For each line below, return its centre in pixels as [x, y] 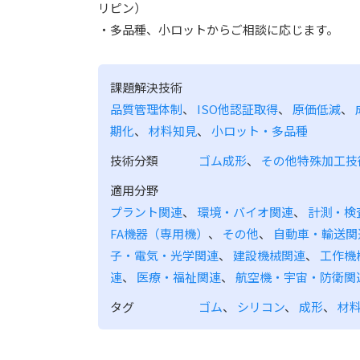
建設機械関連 [269, 255]
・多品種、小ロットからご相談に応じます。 [218, 29]
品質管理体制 [146, 109]
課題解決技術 [146, 87]
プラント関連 [146, 212]
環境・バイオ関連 [245, 212]
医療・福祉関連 [179, 277]
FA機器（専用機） [159, 233]
